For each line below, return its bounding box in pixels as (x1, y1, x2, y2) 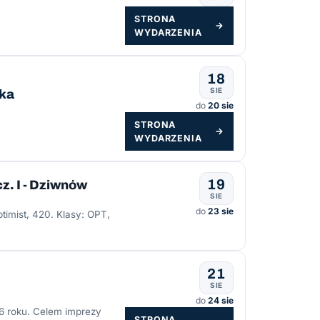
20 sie (208, 99, 234, 111)
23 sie (208, 205, 234, 216)
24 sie (208, 295, 234, 306)
